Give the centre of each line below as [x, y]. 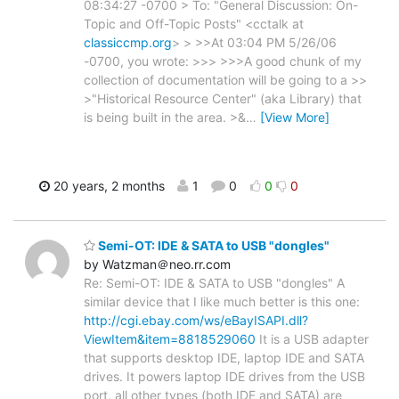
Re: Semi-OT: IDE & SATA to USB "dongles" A [214, 283]
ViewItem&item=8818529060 [170, 339]
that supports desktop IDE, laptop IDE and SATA [224, 358]
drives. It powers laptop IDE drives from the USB [224, 377]
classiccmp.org [128, 42]
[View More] [295, 117]
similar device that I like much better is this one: [222, 302]
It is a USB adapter [312, 339]
